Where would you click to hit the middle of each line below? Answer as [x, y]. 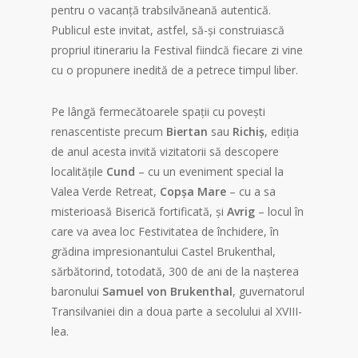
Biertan [187, 132]
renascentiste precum [109, 132]
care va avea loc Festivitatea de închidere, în [165, 232]
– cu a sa [251, 192]
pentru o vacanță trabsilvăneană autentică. [161, 10]
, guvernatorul [268, 292]
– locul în [279, 212]
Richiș [249, 132]
